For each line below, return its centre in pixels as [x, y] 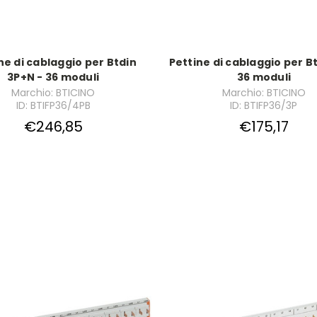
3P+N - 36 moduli [53, 77]
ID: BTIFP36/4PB [53, 105]
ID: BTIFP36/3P [264, 105]
